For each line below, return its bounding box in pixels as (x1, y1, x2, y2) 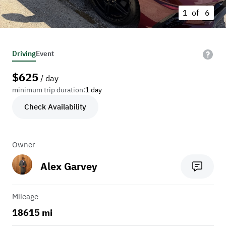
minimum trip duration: (12, 85, 85, 95)
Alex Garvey (40, 159, 97, 174)
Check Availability (24, 102, 86, 112)
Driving (12, 49, 36, 59)
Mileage (12, 192, 38, 202)
